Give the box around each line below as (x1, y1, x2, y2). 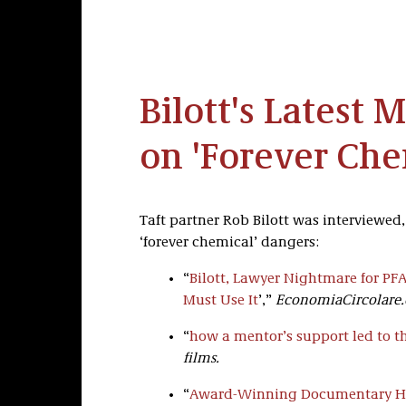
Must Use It (182, 294, 258, 308)
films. (182, 352, 219, 366)
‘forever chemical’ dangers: (139, 236, 319, 250)
